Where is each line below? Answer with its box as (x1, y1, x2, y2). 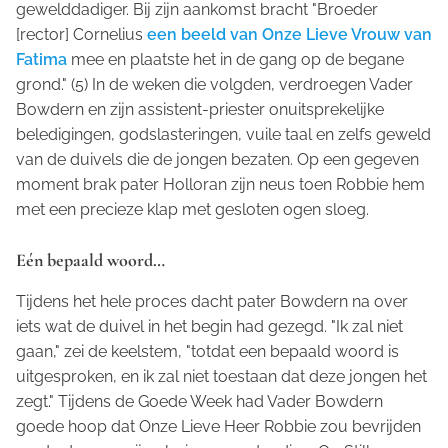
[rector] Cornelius (16, 24, 147, 44)
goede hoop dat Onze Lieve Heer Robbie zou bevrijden (16, 416, 421, 436)
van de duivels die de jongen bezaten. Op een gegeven (16, 149, 419, 169)
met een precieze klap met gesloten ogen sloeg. (16, 199, 369, 219)
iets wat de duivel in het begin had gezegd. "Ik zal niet (16, 316, 403, 336)
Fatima (16, 49, 67, 69)
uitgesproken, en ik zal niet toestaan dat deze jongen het (16, 366, 427, 386)
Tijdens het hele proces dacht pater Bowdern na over (16, 291, 408, 311)
